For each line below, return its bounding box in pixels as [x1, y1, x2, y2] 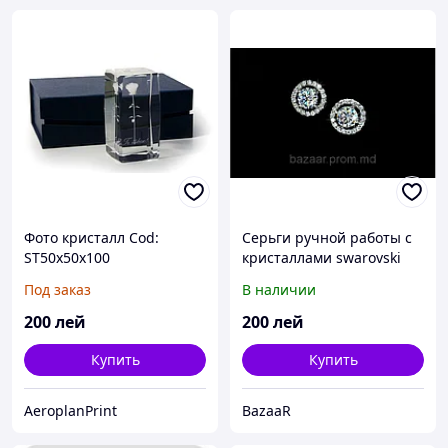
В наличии [242, 280, 316, 300]
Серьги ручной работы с [242, 228, 412, 248]
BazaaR [242, 401, 291, 421]
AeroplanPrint [24, 401, 117, 421]
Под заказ [24, 280, 91, 300]
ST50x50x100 [24, 248, 110, 268]
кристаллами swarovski [242, 248, 401, 268]
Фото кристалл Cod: [24, 228, 159, 248]
